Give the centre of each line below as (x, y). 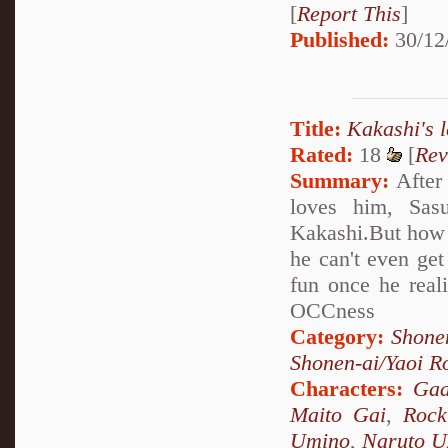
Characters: (346, 388)
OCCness (332, 310)
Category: (337, 336)
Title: (315, 128)
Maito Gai (338, 414)
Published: (339, 40)
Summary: (339, 180)
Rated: (321, 154)
